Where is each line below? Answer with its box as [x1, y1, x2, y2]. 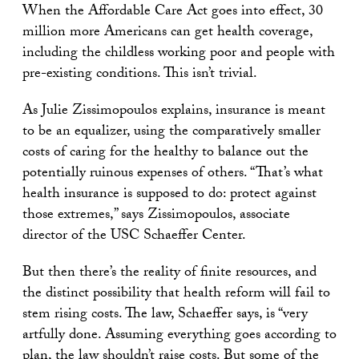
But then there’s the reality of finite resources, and [22, 261, 317, 287]
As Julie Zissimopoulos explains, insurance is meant [22, 99, 325, 125]
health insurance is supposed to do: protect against [22, 183, 317, 208]
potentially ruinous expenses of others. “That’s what [22, 162, 323, 188]
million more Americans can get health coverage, [22, 21, 313, 46]
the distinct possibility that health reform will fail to [22, 282, 330, 308]
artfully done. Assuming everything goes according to [22, 324, 337, 349]
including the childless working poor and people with [22, 42, 335, 67]
